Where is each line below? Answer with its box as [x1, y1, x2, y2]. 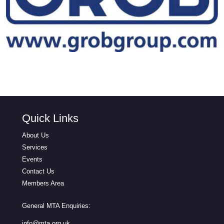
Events [22, 155, 42, 163]
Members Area [22, 179, 64, 187]
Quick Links [22, 111, 78, 124]
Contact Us [22, 167, 54, 175]
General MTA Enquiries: [22, 201, 90, 209]
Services [22, 143, 47, 151]
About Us [22, 131, 49, 139]
